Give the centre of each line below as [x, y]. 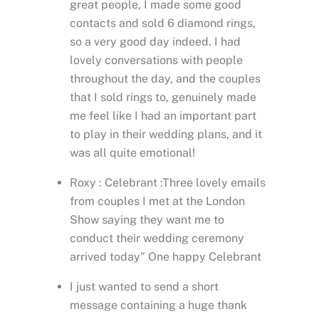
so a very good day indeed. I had [155, 41]
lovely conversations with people [156, 60]
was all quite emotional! [132, 152]
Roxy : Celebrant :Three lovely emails [168, 182]
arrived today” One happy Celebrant [166, 256]
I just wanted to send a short [144, 286]
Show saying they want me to [147, 219]
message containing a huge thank [158, 305]
